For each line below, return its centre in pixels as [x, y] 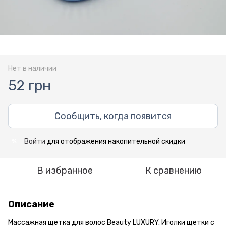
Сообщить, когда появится [113, 116]
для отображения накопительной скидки [115, 141]
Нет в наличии [32, 68]
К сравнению [174, 170]
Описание [31, 204]
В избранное [65, 170]
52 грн [30, 85]
